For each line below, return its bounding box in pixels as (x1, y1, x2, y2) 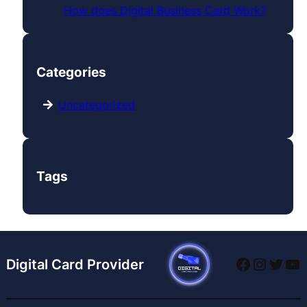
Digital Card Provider (5, 256, 144, 273)
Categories (36, 64, 107, 80)
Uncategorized (58, 97, 136, 112)
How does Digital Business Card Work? (64, 3, 267, 18)
